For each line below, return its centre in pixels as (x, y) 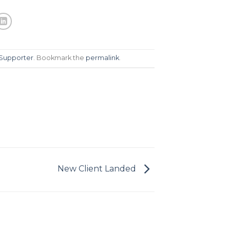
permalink (103, 57)
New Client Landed (98, 169)
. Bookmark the (60, 57)
